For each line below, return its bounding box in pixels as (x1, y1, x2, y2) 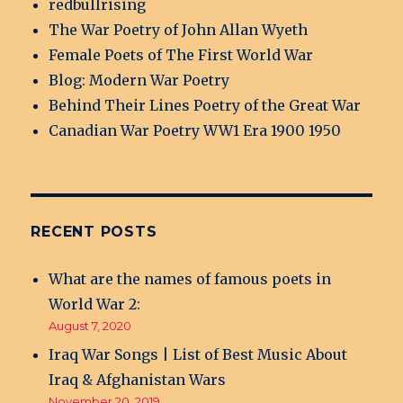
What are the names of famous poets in (49, 270, 332, 289)
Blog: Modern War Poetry (49, 71, 230, 90)
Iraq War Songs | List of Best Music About (49, 345, 348, 364)
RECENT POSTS (31, 223, 157, 241)
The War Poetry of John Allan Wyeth (49, 21, 309, 40)
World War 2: (49, 295, 141, 314)
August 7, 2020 (49, 318, 132, 334)
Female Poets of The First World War (49, 46, 314, 65)
